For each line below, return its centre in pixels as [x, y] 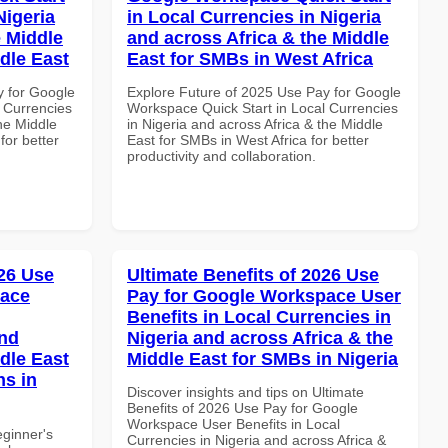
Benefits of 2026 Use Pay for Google [242, 407]
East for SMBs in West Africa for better [248, 139]
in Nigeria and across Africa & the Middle [255, 123]
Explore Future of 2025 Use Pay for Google [264, 91]
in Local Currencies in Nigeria [254, 16]
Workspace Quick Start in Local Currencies [262, 107]
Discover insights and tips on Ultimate [245, 391]
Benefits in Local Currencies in [259, 316]
